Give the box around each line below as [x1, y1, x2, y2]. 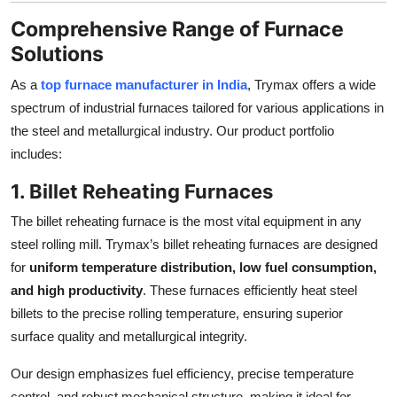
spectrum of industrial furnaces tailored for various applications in [11, 99, 384, 115]
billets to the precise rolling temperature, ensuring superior [11, 305, 343, 321]
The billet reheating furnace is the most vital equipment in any [11, 213, 362, 229]
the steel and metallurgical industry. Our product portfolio [11, 122, 334, 138]
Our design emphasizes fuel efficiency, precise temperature [11, 365, 354, 381]
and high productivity [11, 282, 143, 298]
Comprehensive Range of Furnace [11, 15, 344, 42]
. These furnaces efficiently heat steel [143, 282, 357, 298]
